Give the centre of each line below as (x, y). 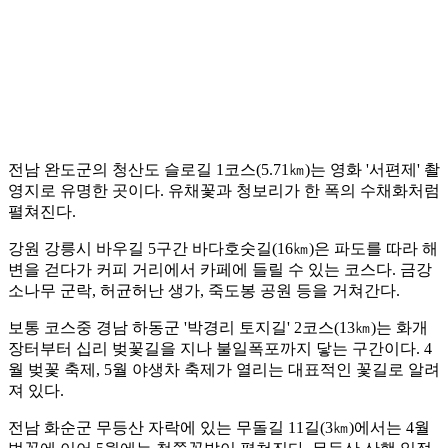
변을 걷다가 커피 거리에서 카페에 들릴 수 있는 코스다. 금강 (220, 270)
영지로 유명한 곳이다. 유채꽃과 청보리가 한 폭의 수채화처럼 (224, 191)
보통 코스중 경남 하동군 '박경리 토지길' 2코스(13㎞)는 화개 (218, 328)
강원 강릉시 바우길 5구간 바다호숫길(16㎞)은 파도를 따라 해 (223, 249)
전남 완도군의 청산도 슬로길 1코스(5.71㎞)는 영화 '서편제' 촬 (224, 170)
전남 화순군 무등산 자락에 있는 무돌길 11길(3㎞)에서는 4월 (219, 428)
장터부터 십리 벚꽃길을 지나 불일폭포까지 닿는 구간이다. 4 (220, 349)
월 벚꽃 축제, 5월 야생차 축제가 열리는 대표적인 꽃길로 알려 (224, 370)
